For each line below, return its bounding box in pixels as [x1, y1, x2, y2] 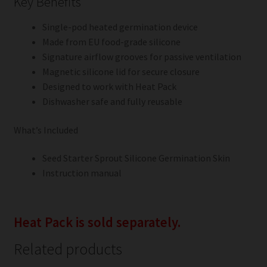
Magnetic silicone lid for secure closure [42, 66, 200, 78]
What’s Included [13, 123, 78, 136]
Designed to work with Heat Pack [42, 80, 176, 93]
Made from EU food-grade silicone [42, 36, 181, 48]
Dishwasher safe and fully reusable [42, 95, 182, 108]
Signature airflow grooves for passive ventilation [42, 51, 241, 63]
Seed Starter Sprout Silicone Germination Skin [42, 152, 230, 164]
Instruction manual [42, 167, 122, 179]
